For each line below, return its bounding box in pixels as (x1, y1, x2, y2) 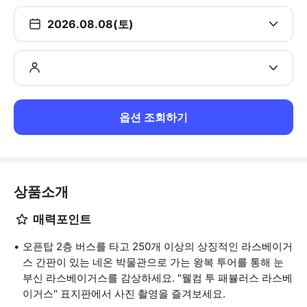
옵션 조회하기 (119, 110, 188, 124)
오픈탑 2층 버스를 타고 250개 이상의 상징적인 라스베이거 (23, 240, 293, 253)
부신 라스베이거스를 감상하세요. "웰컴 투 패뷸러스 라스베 (23, 271, 293, 284)
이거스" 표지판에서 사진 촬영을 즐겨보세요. (23, 287, 225, 300)
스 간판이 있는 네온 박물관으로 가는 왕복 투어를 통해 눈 (23, 256, 284, 269)
